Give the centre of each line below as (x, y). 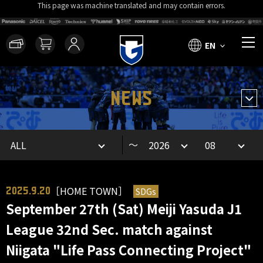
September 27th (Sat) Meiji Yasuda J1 (124, 208)
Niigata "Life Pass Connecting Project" (129, 249)
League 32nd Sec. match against (109, 229)
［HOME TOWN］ (90, 191)
